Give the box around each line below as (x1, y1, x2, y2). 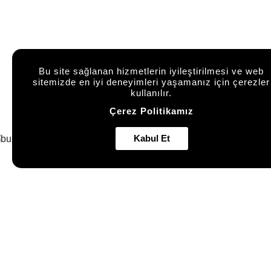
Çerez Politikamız (109, 106, 194, 116)
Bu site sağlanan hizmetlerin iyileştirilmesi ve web (39, 66, 264, 76)
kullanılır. (131, 88, 172, 98)
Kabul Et (134, 133, 170, 143)
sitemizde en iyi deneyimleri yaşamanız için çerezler (33, 77, 270, 87)
